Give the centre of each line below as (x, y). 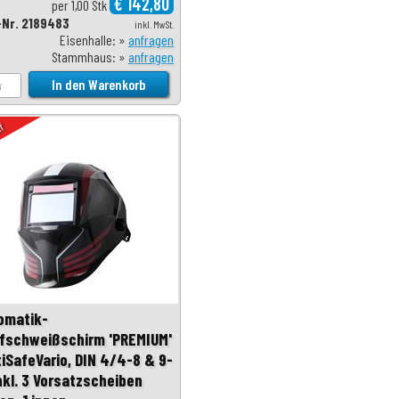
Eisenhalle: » (94, 40)
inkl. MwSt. (154, 24)
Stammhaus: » (90, 57)
